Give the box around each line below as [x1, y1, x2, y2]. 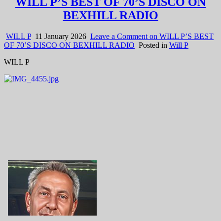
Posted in [139, 40, 169, 49]
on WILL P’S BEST [147, 32, 214, 40]
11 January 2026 [33, 32, 86, 40]
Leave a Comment [90, 32, 147, 40]
